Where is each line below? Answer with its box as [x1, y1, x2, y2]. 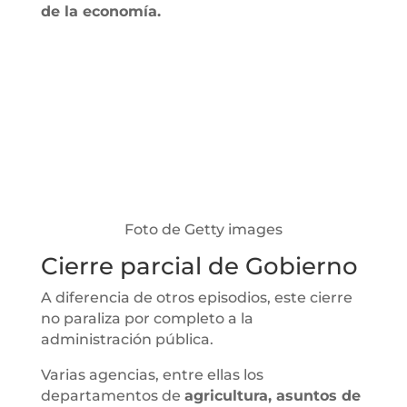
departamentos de [40, 386, 184, 404]
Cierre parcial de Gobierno [40, 251, 358, 281]
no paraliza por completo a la [40, 309, 253, 327]
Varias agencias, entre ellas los [40, 365, 263, 383]
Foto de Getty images [124, 220, 283, 238]
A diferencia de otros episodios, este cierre [40, 288, 352, 306]
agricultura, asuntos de [184, 386, 361, 404]
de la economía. [40, 2, 161, 20]
